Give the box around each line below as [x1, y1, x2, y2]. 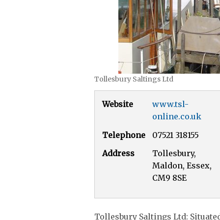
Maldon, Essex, [152, 161, 212, 170]
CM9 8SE [152, 173, 187, 183]
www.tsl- [152, 99, 189, 109]
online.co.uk [152, 111, 201, 121]
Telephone [102, 130, 145, 140]
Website [102, 99, 133, 109]
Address [102, 148, 135, 158]
